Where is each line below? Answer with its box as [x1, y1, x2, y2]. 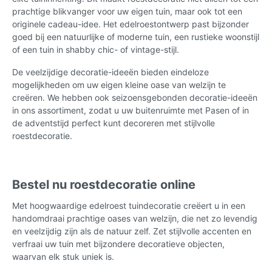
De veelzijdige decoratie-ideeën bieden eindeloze [12, 66, 209, 77]
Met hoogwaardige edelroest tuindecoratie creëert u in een [12, 200, 245, 211]
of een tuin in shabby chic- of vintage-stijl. [12, 44, 179, 55]
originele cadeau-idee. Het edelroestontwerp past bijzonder [12, 18, 249, 29]
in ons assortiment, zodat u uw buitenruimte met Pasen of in [12, 104, 249, 115]
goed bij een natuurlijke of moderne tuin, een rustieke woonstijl [12, 31, 259, 42]
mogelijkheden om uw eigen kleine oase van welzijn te [12, 79, 226, 90]
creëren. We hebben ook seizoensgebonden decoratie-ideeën [12, 92, 257, 103]
